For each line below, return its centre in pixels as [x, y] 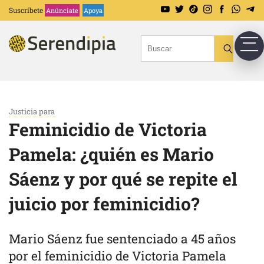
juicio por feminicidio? [104, 204]
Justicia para [32, 111]
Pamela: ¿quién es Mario [111, 154]
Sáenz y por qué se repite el [123, 179]
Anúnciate [62, 10]
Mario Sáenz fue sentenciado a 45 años [122, 239]
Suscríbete [26, 10]
